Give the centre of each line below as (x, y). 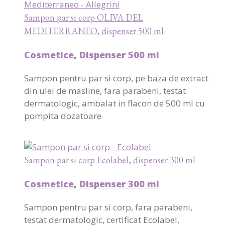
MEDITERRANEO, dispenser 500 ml (94, 31)
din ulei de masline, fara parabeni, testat (105, 91)
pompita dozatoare (63, 116)
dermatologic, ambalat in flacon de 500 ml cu (115, 103)
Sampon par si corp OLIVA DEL (84, 18)
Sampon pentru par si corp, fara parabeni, (108, 207)
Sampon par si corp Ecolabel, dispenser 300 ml (110, 160)
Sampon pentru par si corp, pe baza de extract (116, 78)
